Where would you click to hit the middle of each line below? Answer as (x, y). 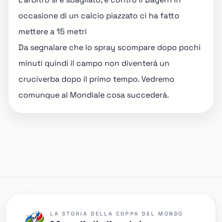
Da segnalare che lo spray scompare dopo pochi (110, 47)
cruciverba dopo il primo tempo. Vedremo (96, 79)
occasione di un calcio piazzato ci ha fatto (99, 16)
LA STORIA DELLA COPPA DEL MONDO (117, 214)
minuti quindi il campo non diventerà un (94, 63)
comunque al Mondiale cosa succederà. (94, 95)
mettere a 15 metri (53, 31)
